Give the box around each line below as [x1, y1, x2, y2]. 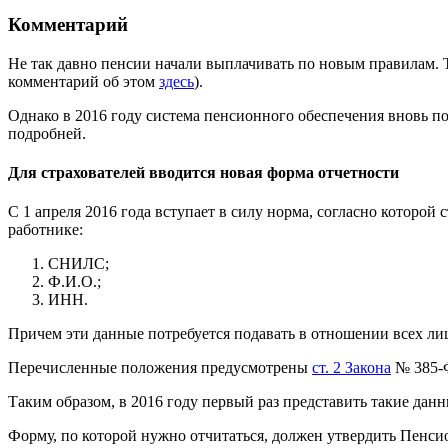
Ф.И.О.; [48, 273, 101, 291]
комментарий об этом [8, 72, 159, 90]
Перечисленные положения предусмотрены [8, 359, 312, 377]
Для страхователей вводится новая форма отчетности [8, 164, 399, 182]
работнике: [8, 221, 83, 239]
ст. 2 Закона [312, 359, 391, 377]
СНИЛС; [48, 255, 109, 273]
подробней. [8, 124, 86, 142]
